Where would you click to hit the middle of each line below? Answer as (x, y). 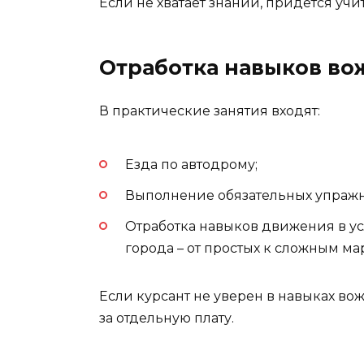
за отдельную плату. (167, 318)
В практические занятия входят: (210, 111)
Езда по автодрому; (191, 164)
